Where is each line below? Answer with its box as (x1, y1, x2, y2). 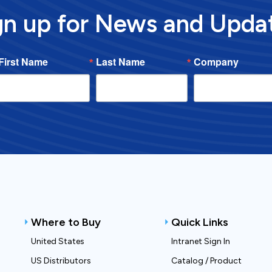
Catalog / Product (171, 256, 242, 266)
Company (193, 55, 239, 69)
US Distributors (30, 256, 91, 266)
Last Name (95, 55, 145, 69)
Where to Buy (30, 216, 101, 229)
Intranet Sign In (171, 236, 230, 246)
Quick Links (171, 216, 228, 229)
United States (30, 236, 84, 246)
